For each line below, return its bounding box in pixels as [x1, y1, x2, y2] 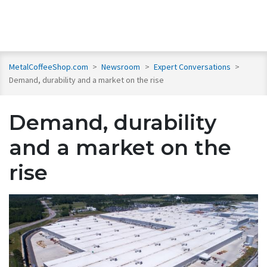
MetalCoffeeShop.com [9, 61, 88, 73]
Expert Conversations [153, 61, 232, 73]
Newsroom [101, 61, 142, 73]
